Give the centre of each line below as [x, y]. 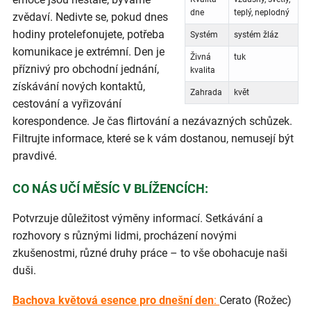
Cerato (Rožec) [255, 300]
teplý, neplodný [261, 13]
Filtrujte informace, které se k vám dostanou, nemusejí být [153, 139]
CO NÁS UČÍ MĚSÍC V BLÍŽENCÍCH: [110, 188]
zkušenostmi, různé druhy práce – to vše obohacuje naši [150, 253]
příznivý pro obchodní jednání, [86, 69]
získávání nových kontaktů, [79, 87]
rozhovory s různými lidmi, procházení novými [125, 235]
